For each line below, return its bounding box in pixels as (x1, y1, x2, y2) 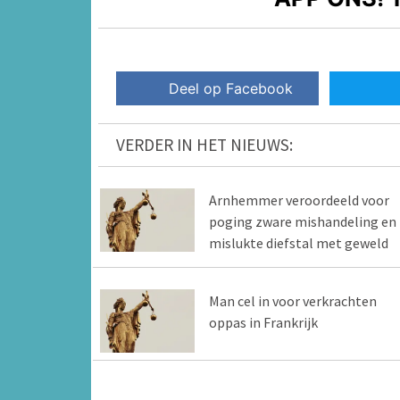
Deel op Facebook (169, 79, 294, 98)
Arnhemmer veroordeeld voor (208, 191, 389, 210)
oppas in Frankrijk (208, 313, 318, 332)
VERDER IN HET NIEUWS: (116, 134, 293, 156)
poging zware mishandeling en (208, 212, 396, 231)
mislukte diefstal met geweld (208, 234, 388, 253)
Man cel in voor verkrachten (208, 292, 377, 311)
